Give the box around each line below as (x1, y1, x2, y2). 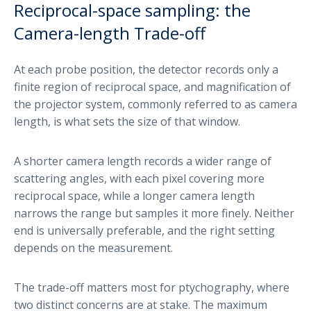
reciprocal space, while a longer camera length (14, 187, 255, 203)
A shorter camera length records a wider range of (14, 153, 271, 169)
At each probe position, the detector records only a (14, 61, 278, 77)
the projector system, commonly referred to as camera (14, 96, 297, 112)
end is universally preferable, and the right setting (14, 222, 275, 238)
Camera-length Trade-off (14, 21, 205, 44)
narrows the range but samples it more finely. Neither (14, 205, 294, 221)
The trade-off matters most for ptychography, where (14, 279, 289, 295)
